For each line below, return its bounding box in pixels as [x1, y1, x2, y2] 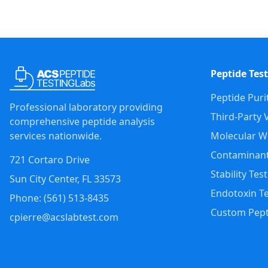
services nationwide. [10, 129, 102, 142]
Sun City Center [10, 172, 77, 185]
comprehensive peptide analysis [10, 115, 155, 128]
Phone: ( [10, 191, 47, 205]
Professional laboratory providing [10, 100, 163, 114]
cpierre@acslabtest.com [10, 211, 118, 224]
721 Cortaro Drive [10, 153, 90, 166]
